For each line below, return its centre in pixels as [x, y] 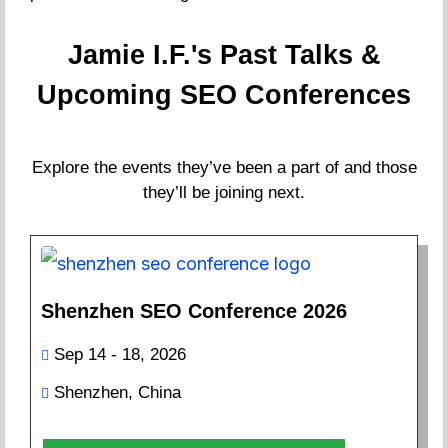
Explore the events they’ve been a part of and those [224, 167]
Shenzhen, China [117, 392]
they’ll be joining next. [224, 192]
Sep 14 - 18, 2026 [120, 354]
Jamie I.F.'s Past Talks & [224, 55]
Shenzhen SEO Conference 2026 [194, 311]
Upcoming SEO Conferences [224, 95]
